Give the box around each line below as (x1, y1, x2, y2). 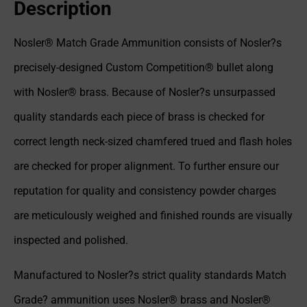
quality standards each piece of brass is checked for (14, 110, 265, 124)
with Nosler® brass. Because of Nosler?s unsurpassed (14, 86, 275, 99)
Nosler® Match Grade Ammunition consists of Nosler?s (14, 36, 282, 50)
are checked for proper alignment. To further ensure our (14, 160, 279, 173)
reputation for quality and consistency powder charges (14, 184, 276, 198)
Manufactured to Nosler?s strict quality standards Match (14, 268, 286, 282)
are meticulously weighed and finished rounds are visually (14, 209, 293, 223)
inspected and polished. (14, 234, 128, 247)
